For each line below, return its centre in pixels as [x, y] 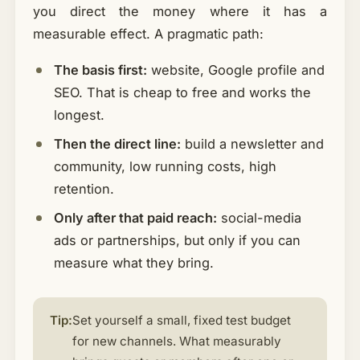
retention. [84, 189]
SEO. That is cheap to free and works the [182, 93]
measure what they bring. [133, 263]
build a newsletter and [252, 144]
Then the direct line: [117, 144]
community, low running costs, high [165, 167]
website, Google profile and [235, 70]
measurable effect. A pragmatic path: [148, 33]
